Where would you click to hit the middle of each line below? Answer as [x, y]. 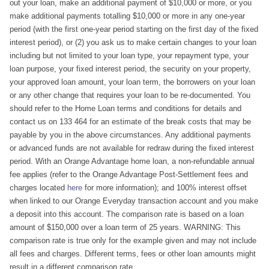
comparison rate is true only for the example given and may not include [133, 240]
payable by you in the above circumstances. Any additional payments [130, 135]
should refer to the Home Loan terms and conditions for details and [125, 108]
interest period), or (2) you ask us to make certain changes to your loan [133, 42]
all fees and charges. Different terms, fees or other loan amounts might [133, 254]
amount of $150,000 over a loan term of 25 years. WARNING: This [125, 227]
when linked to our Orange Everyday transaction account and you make [134, 201]
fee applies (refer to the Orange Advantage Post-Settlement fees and [129, 174]
